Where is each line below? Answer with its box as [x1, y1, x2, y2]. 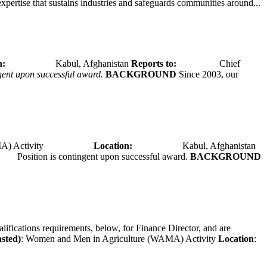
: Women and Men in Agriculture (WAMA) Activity [21, 233, 218, 244]
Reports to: [131, 58, 176, 69]
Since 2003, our [176, 69, 238, 79]
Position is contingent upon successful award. [17, 151, 190, 162]
